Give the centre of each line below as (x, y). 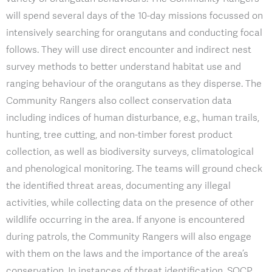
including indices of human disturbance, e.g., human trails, (133, 118)
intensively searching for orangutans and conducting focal (134, 33)
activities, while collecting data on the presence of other (130, 203)
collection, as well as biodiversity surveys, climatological (130, 152)
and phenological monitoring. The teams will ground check (134, 169)
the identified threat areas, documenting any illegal (118, 186)
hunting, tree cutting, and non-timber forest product (119, 135)
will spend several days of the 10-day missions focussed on (134, 16)
